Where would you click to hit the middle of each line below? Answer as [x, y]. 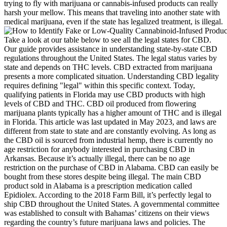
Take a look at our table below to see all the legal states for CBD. [108, 40]
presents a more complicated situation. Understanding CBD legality [111, 76]
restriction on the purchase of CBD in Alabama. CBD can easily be [111, 167]
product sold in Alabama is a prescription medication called [98, 185]
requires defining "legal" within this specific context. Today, [100, 85]
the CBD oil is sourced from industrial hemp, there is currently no [108, 140]
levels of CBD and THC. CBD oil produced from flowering [100, 103]
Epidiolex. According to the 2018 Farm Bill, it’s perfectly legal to [108, 195]
